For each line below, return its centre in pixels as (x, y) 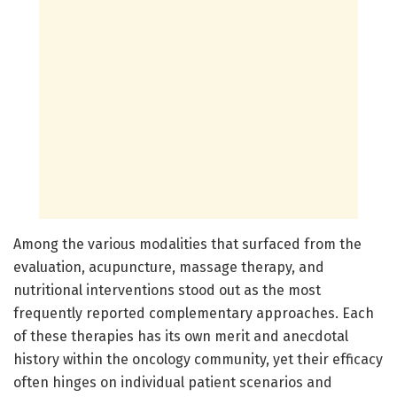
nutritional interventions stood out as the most (167, 290)
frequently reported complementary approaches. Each (194, 313)
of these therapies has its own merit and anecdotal (181, 336)
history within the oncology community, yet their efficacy (198, 359)
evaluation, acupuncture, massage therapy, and (169, 267)
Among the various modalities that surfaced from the (187, 244)
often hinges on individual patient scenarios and (173, 382)
